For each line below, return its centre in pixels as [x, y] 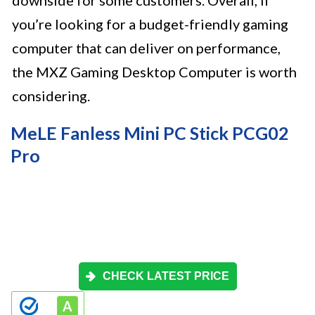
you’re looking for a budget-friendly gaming [150, 24]
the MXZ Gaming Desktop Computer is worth [154, 72]
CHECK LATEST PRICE [166, 276]
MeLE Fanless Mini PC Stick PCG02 [150, 133]
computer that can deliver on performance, [146, 48]
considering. [51, 96]
